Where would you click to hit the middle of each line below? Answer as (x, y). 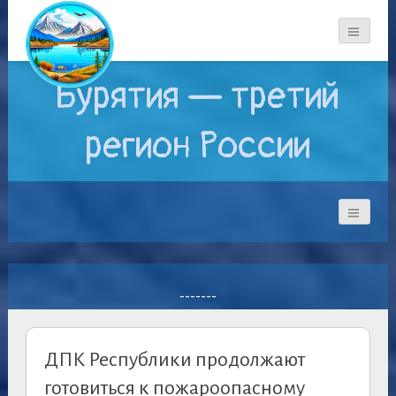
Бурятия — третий (198, 97)
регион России (198, 146)
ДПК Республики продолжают (174, 360)
